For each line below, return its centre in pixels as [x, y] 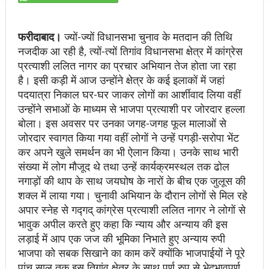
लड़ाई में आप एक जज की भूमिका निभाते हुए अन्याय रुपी [121, 238]
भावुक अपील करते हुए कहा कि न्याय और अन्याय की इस [122, 224]
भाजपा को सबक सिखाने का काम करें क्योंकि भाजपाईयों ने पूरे [131, 252]
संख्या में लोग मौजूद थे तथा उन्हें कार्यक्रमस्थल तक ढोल [123, 166]
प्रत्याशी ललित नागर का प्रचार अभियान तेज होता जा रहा [127, 65]
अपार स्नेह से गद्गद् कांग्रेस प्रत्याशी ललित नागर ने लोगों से [131, 209]
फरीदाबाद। [41, 37]
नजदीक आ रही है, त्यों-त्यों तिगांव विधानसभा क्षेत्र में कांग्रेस [130, 51]
